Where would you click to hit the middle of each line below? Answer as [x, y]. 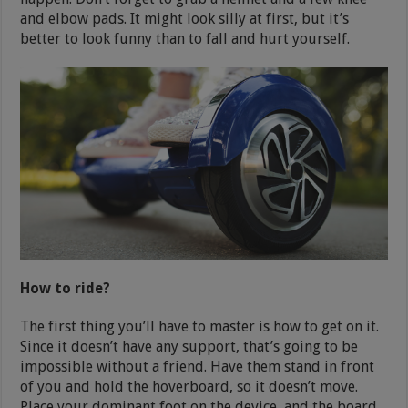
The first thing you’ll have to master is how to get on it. [200, 326]
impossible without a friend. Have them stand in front [198, 366]
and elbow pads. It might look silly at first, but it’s [185, 18]
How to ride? [67, 288]
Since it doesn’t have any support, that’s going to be [189, 346]
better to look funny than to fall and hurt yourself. [187, 38]
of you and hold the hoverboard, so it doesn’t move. [189, 386]
